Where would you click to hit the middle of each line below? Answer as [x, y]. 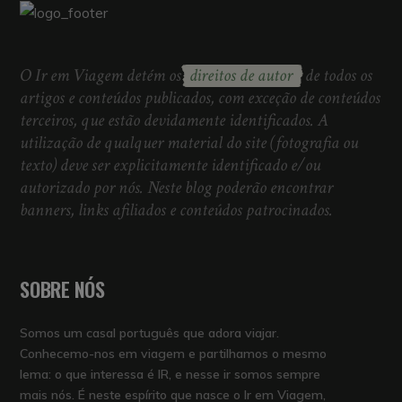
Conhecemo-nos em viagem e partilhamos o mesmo [174, 353]
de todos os [337, 75]
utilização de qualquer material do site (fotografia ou [189, 142]
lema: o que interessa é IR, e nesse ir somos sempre [170, 374]
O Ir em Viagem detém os [103, 75]
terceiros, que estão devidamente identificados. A [175, 120]
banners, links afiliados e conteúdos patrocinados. [177, 210]
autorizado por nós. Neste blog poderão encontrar [177, 187]
